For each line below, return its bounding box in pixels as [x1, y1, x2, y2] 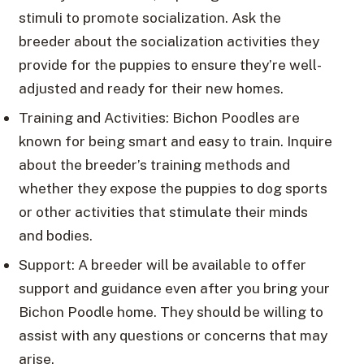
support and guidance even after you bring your [18, 279, 330, 297]
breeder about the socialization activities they [18, 32, 319, 50]
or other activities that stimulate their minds [18, 203, 308, 221]
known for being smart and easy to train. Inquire [18, 132, 332, 150]
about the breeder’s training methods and [18, 156, 290, 174]
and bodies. [18, 227, 93, 245]
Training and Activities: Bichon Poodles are [18, 109, 300, 127]
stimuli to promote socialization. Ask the [18, 9, 281, 27]
